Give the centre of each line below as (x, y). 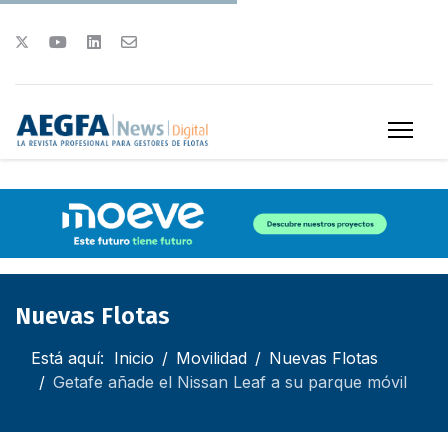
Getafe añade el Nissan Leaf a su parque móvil (230, 381)
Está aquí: (72, 357)
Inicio (134, 357)
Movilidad (211, 357)
